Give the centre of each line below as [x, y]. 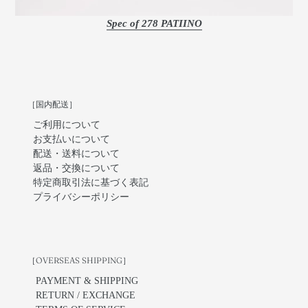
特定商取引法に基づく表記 [91, 183]
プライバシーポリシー [81, 197]
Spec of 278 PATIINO [154, 23]
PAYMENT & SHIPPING [87, 281]
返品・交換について [76, 168]
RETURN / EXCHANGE [86, 296]
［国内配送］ [52, 104]
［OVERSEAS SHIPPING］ [79, 260]
